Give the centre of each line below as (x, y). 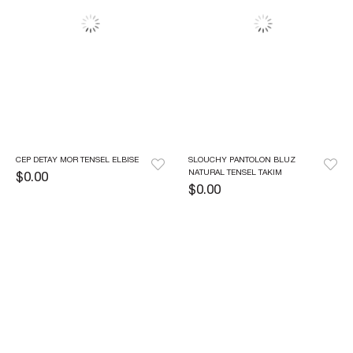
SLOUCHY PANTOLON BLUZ (242, 160)
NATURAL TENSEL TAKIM (235, 173)
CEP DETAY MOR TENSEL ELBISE (77, 160)
